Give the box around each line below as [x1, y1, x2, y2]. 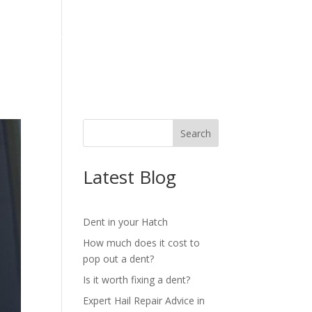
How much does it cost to [83, 236, 201, 249]
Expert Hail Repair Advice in [83, 294, 205, 307]
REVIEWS [39, 33, 116, 46]
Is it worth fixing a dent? [83, 273, 191, 286]
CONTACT [134, 33, 219, 46]
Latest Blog [83, 164, 177, 189]
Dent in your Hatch [83, 215, 169, 228]
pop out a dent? [83, 252, 155, 265]
